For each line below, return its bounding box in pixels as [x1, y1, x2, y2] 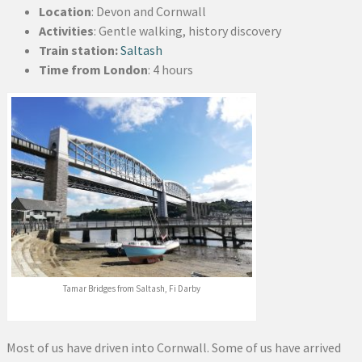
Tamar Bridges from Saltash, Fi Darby [63, 283, 200, 295]
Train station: [39, 41, 118, 58]
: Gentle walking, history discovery [94, 22, 281, 39]
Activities [39, 22, 94, 39]
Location [39, 2, 91, 19]
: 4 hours [148, 61, 193, 78]
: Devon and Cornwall [91, 2, 206, 19]
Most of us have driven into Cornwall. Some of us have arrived [6, 339, 341, 356]
